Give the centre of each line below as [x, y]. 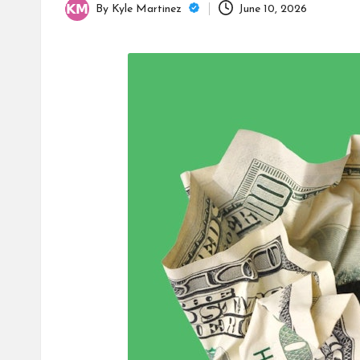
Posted [82, 18]
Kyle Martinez [148, 9]
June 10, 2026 [273, 9]
